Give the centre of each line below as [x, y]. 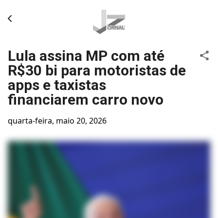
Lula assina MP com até [86, 56]
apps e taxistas [57, 85]
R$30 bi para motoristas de [97, 70]
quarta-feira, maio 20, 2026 [57, 121]
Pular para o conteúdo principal [109, 12]
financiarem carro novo [86, 100]
